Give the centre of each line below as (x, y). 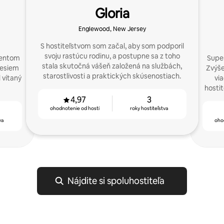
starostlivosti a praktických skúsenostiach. (112, 76)
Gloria (112, 13)
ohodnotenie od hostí (75, 108)
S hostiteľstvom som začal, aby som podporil (112, 46)
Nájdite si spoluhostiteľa (116, 181)
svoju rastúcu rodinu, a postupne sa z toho (112, 56)
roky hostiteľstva (149, 108)
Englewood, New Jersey (112, 29)
